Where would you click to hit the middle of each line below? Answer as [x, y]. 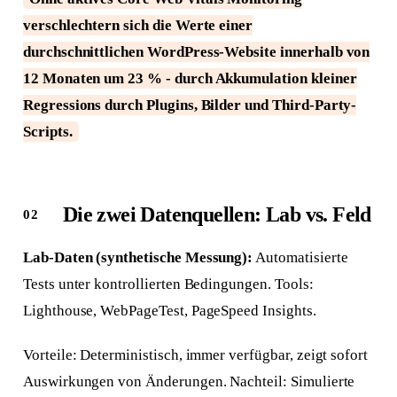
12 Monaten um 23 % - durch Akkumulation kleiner [190, 79]
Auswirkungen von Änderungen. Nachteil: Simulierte [189, 382]
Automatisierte [300, 258]
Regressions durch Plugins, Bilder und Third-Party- [190, 105]
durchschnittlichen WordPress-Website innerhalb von [196, 52]
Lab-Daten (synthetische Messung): [138, 258]
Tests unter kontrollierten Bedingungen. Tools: [168, 284]
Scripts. [47, 132]
